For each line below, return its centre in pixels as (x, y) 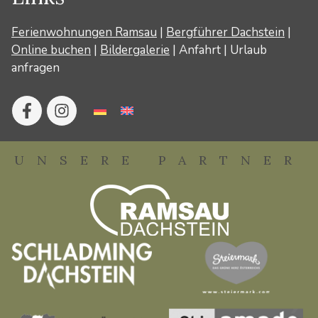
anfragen (35, 68)
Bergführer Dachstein (225, 32)
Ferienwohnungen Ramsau (84, 32)
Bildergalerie (135, 50)
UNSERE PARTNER (159, 160)
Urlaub (248, 50)
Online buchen (51, 50)
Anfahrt (200, 50)
